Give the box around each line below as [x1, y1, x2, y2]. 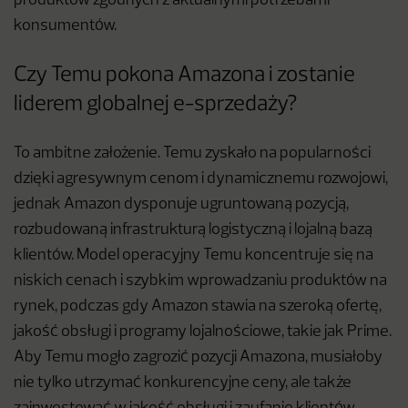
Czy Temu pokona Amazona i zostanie [14, 66, 355, 87]
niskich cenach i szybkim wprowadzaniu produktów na [14, 273, 387, 290]
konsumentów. [14, 18, 117, 35]
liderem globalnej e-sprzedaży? [14, 95, 298, 116]
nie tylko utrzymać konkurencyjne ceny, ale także [14, 375, 352, 392]
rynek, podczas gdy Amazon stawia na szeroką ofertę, [14, 299, 382, 315]
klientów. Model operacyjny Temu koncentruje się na [14, 248, 373, 264]
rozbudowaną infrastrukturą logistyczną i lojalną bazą [14, 222, 372, 239]
